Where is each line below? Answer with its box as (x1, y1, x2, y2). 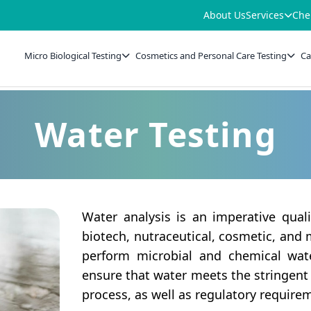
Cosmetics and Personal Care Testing (135, 49, 287, 62)
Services (246, 8, 284, 22)
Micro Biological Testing (24, 49, 122, 62)
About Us (203, 8, 246, 22)
